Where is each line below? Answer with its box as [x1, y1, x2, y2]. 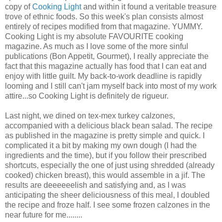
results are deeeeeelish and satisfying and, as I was [5, 180, 186, 189]
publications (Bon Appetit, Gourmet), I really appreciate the [5, 52, 209, 60]
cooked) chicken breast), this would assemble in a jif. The [5, 170, 205, 179]
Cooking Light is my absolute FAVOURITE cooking [5, 32, 183, 41]
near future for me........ [5, 210, 82, 219]
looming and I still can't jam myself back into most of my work [5, 81, 217, 90]
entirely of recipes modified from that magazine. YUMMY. [5, 22, 203, 31]
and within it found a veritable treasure [81, 2, 217, 11]
